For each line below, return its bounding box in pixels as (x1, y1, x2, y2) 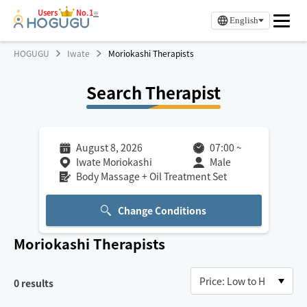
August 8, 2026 (75, 140, 143, 154)
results (19, 276, 53, 290)
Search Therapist (86, 80, 221, 104)
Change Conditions (118, 204, 207, 217)
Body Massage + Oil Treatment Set (75, 169, 227, 183)
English (230, 15, 258, 25)
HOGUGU (14, 47, 49, 59)
